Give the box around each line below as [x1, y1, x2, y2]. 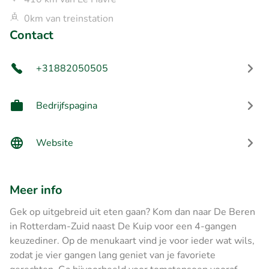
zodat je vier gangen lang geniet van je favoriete [10, 248, 216, 262]
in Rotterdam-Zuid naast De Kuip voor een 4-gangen [10, 219, 237, 233]
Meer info [10, 181, 62, 198]
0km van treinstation [24, 11, 113, 25]
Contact [10, 26, 53, 43]
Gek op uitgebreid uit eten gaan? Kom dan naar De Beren [10, 205, 255, 219]
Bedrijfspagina [36, 98, 97, 112]
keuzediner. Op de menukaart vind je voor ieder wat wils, [10, 234, 255, 247]
